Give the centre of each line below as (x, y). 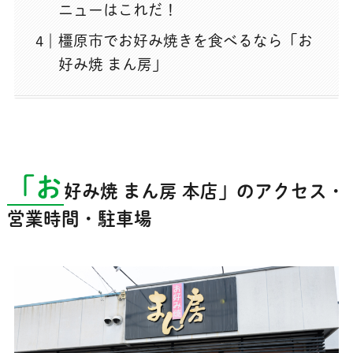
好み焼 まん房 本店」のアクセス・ (204, 191)
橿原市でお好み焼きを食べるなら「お (186, 41)
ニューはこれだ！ (119, 9)
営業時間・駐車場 (79, 219)
